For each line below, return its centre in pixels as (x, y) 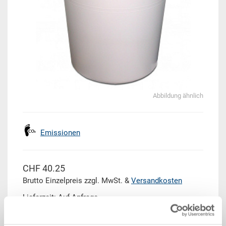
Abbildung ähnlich (178, 96)
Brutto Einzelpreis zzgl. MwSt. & (77, 181)
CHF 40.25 (44, 168)
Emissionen (60, 133)
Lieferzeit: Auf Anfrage (60, 197)
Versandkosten (157, 181)
